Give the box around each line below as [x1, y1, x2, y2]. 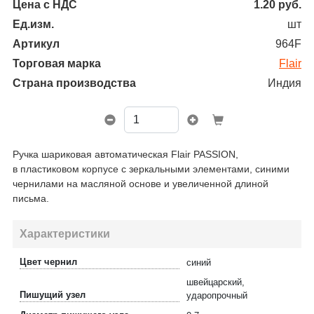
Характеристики [20, 228, 110, 240]
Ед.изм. [13, 18, 54, 30]
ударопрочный [186, 290, 247, 301]
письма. [13, 193, 49, 204]
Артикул [13, 38, 60, 50]
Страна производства [13, 77, 136, 89]
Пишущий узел [20, 289, 86, 300]
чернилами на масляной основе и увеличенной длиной [13, 178, 268, 189]
